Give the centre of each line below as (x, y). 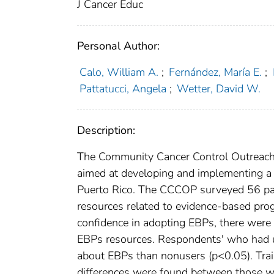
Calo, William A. (119, 72)
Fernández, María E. (216, 72)
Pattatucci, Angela (123, 89)
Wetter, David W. (219, 89)
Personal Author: (118, 46)
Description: (106, 131)
